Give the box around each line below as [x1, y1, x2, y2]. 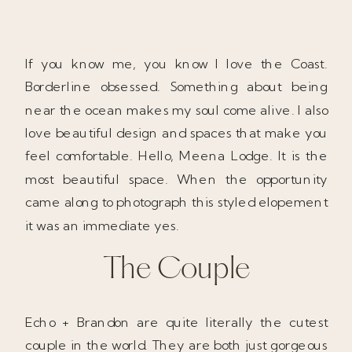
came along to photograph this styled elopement [25, 193, 328, 211]
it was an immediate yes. [25, 216, 180, 233]
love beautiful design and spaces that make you [25, 124, 328, 141]
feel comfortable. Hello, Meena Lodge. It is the [25, 147, 328, 164]
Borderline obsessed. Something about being [25, 78, 328, 95]
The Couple [102, 256, 251, 285]
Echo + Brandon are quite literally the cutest [25, 313, 328, 330]
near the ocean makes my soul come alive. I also [25, 101, 328, 118]
